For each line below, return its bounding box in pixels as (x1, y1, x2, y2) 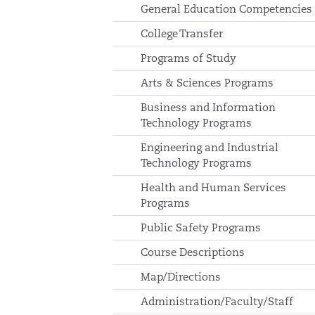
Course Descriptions (141, 245, 245, 259)
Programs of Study (141, 51, 236, 65)
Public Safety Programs (141, 221, 261, 234)
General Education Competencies (141, 2, 312, 15)
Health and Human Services (141, 181, 286, 194)
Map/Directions (141, 270, 221, 283)
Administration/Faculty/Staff (141, 295, 293, 308)
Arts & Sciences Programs (141, 76, 274, 89)
